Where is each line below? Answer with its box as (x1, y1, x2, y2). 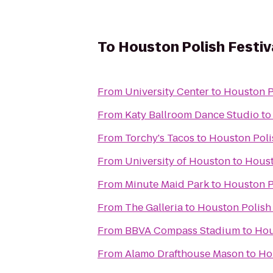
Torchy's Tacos (125, 131, 194, 145)
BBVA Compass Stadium (125, 224, 240, 238)
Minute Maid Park (125, 177, 209, 191)
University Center (125, 85, 209, 99)
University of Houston (125, 154, 230, 168)
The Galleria (125, 200, 183, 214)
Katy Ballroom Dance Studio (125, 108, 259, 122)
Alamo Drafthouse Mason (125, 247, 244, 261)
